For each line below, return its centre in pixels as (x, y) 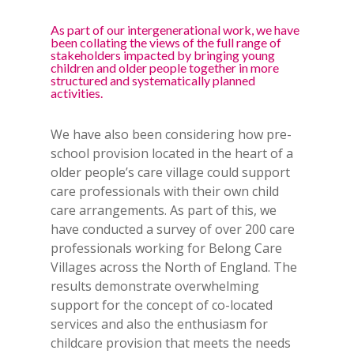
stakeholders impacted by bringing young (163, 55)
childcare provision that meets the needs (171, 343)
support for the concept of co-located (162, 305)
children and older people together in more (165, 67)
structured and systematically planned (153, 80)
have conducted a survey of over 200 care (173, 229)
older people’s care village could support (171, 172)
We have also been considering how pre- (171, 134)
